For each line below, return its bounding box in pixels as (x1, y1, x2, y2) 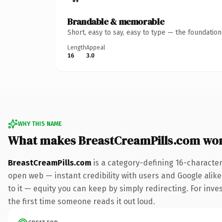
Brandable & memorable (67, 15, 165, 28)
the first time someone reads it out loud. (8, 196, 155, 206)
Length (67, 44, 86, 51)
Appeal (86, 44, 105, 51)
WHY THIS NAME (18, 120, 61, 127)
